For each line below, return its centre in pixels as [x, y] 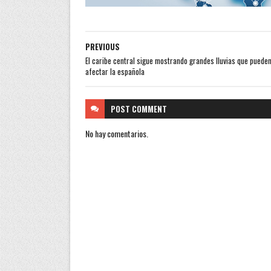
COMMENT [149, 109]
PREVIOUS [102, 46]
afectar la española [115, 71]
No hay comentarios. [116, 133]
